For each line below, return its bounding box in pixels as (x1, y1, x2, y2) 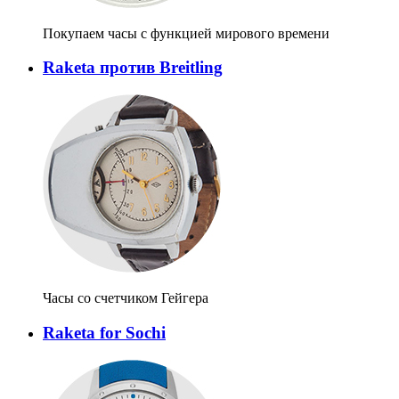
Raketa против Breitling (43, 58, 223, 77)
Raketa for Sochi (43, 322, 166, 342)
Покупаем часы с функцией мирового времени (43, 25, 330, 41)
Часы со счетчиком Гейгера (43, 290, 208, 306)
